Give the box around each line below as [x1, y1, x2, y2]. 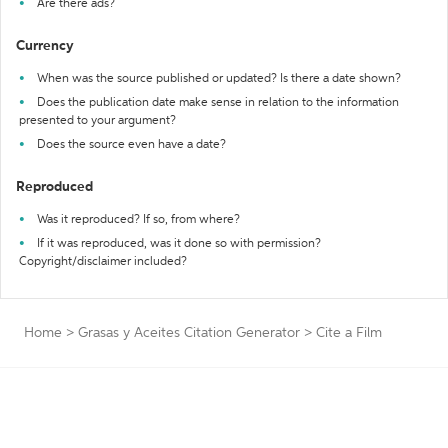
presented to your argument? [19, 115, 176, 127]
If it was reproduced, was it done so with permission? [37, 238, 321, 250]
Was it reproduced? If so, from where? [37, 214, 240, 226]
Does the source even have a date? [37, 139, 226, 151]
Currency [16, 39, 74, 53]
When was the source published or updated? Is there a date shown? [37, 73, 401, 85]
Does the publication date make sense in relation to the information [37, 97, 399, 109]
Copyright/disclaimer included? [19, 256, 187, 268]
